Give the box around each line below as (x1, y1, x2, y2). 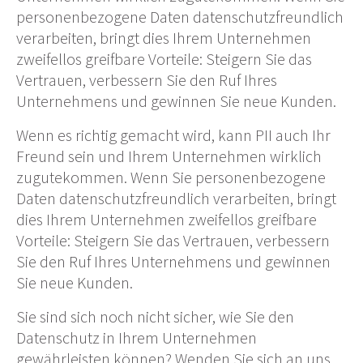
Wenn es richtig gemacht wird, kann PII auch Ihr (16, 124, 331, 145)
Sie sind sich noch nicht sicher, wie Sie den (16, 305, 294, 327)
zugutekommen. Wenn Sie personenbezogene (16, 166, 326, 187)
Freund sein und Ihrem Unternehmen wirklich (16, 145, 322, 166)
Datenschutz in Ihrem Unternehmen (16, 327, 257, 348)
